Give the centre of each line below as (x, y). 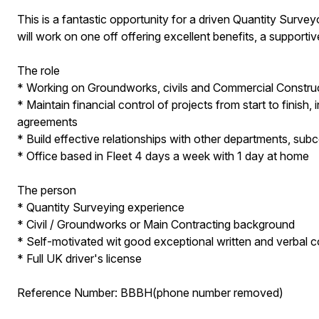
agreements (47, 122)
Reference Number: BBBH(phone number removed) (150, 293)
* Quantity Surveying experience (100, 207)
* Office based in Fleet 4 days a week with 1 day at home (163, 156)
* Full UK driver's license (79, 258)
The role (38, 70)
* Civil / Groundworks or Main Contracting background (156, 224)
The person (46, 190)
